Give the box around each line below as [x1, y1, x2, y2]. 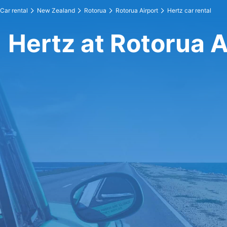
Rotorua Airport [116, 7, 158, 14]
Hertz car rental [167, 7, 211, 14]
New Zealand [37, 7, 75, 14]
